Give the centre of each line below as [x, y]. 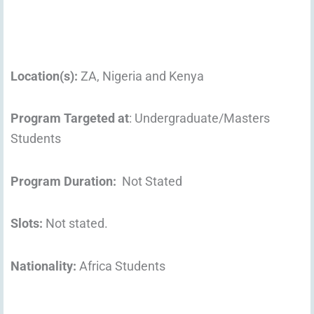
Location [35, 76]
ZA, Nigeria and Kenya [142, 76]
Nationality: [45, 266]
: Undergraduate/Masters [199, 118]
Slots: [28, 224]
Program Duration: [65, 181]
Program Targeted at [70, 118]
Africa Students [122, 266]
